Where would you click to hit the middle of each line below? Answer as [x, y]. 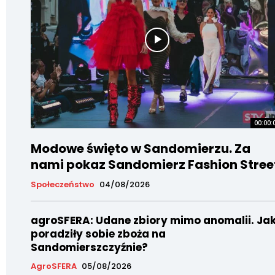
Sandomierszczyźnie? [89, 248]
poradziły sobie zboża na [98, 234]
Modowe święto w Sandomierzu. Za [141, 149]
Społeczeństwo [63, 185]
